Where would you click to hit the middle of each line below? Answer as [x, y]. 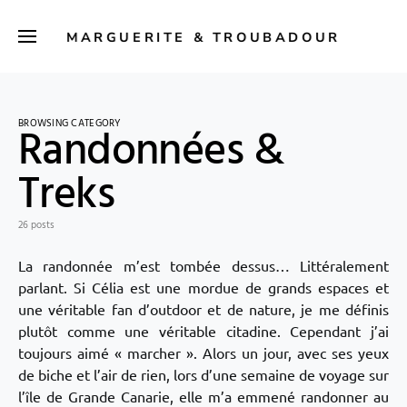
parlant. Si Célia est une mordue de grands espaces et [203, 287]
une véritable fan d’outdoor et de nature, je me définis [203, 309]
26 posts [36, 225]
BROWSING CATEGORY [70, 124]
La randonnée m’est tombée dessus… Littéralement [203, 265]
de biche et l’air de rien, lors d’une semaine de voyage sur [203, 374]
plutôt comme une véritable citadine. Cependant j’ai [203, 331]
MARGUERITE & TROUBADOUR [203, 37]
